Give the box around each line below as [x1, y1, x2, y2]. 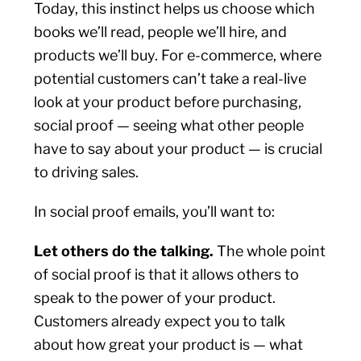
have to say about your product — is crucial [34, 140, 323, 157]
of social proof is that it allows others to [34, 266, 300, 283]
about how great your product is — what [34, 336, 304, 353]
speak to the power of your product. [34, 289, 276, 306]
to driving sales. [34, 164, 143, 180]
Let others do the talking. [34, 243, 218, 259]
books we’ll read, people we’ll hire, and [34, 23, 288, 40]
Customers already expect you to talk [34, 313, 286, 330]
